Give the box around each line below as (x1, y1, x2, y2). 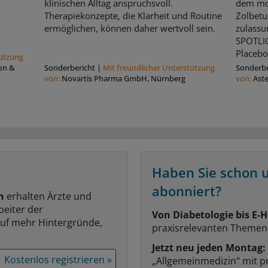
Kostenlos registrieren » (4, 252, 112, 266)
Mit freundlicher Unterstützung (102, 62, 215, 73)
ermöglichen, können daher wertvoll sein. (44, 22, 215, 34)
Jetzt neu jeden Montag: (152, 240, 266, 254)
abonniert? (152, 181, 221, 200)
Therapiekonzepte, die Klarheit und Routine (44, 9, 222, 22)
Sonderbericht (44, 62, 95, 73)
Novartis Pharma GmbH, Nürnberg (61, 72, 185, 84)
